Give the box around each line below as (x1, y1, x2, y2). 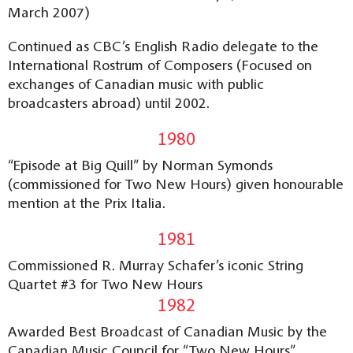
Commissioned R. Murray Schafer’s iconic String (8, 255, 303, 274)
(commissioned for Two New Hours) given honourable (8, 173, 344, 193)
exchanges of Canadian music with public (8, 73, 264, 93)
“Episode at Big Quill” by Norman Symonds (8, 154, 273, 174)
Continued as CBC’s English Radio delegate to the (8, 35, 318, 55)
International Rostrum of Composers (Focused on (8, 54, 312, 74)
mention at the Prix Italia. (8, 192, 165, 212)
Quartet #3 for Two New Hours (8, 273, 203, 293)
